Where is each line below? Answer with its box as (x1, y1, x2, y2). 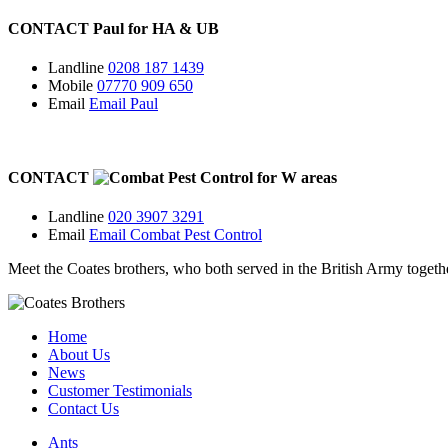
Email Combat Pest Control (89, 225, 262, 243)
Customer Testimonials (48, 381, 192, 399)
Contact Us (48, 399, 119, 417)
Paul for (89, 20, 152, 38)
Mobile (48, 77, 93, 95)
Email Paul (89, 95, 158, 113)
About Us (48, 345, 110, 363)
